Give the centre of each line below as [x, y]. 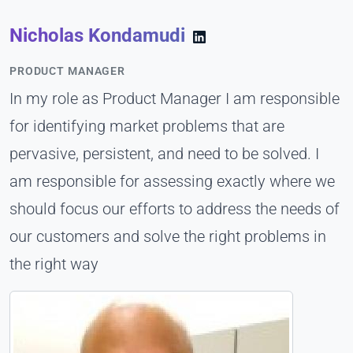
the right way [54, 264]
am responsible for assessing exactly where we [172, 182]
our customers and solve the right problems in [168, 237]
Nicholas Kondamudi [100, 35]
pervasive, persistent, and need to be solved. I [164, 154]
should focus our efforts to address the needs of [175, 209]
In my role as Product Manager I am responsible [175, 99]
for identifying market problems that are [147, 126]
